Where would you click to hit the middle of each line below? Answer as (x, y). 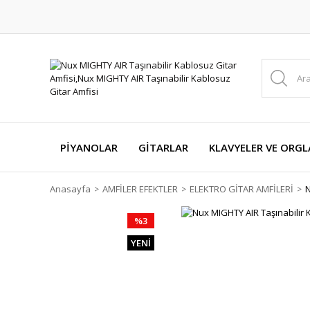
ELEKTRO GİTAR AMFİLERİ (241, 189)
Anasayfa (70, 189)
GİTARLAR (163, 147)
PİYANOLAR (89, 147)
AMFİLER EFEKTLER (140, 189)
